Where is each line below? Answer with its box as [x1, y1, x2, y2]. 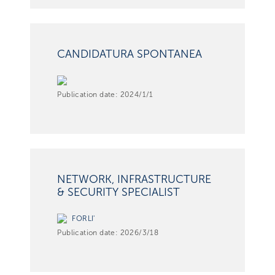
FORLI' [72, 214, 95, 223]
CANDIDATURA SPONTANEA [57, 47, 203, 61]
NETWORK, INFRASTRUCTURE [57, 172, 212, 187]
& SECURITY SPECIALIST [57, 185, 180, 199]
